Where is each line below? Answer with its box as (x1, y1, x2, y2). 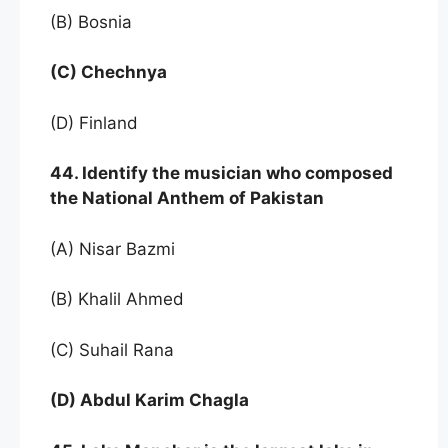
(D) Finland (50, 112, 138, 133)
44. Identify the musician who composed (50, 163, 393, 184)
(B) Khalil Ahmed (50, 289, 184, 310)
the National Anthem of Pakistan (50, 188, 324, 209)
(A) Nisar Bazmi (50, 238, 175, 259)
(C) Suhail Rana (50, 339, 174, 360)
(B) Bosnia (50, 11, 137, 32)
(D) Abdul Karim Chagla (50, 390, 253, 411)
